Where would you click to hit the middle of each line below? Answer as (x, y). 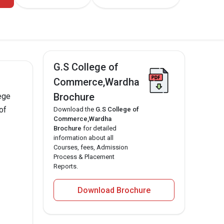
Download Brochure (114, 190)
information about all (83, 138)
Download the (74, 109)
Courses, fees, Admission (91, 147)
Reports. (66, 166)
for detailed (99, 128)
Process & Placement (84, 157)
